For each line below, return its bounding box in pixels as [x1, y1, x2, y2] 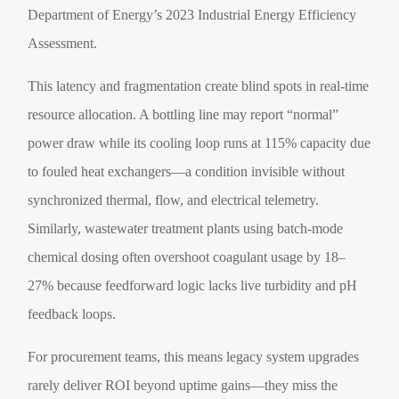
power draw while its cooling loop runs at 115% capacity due [28, 134, 371, 151]
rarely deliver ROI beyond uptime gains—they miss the [28, 377, 338, 393]
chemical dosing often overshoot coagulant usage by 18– [28, 248, 346, 265]
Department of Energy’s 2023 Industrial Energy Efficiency [28, 6, 357, 22]
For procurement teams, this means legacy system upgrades [28, 348, 360, 364]
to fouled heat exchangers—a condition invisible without [28, 163, 346, 179]
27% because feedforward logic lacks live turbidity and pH [28, 277, 358, 293]
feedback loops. [28, 305, 117, 322]
